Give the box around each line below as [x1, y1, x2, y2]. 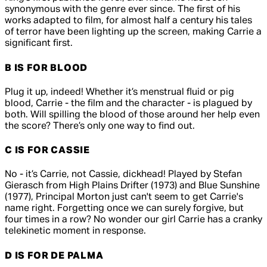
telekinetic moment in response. [5, 226, 146, 237]
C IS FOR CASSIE [5, 146, 90, 156]
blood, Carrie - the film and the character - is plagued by [5, 98, 252, 108]
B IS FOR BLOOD [5, 63, 88, 73]
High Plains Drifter [69, 181, 148, 191]
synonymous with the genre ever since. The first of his [5, 5, 240, 15]
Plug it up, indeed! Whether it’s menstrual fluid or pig [5, 87, 234, 97]
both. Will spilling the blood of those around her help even [5, 110, 260, 120]
